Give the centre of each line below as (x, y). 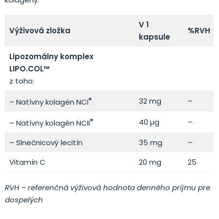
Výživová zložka (40, 31)
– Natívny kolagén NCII (49, 123)
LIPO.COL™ (29, 69)
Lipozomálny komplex (51, 57)
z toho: (22, 81)
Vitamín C (27, 162)
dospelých (24, 200)
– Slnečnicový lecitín (46, 143)
